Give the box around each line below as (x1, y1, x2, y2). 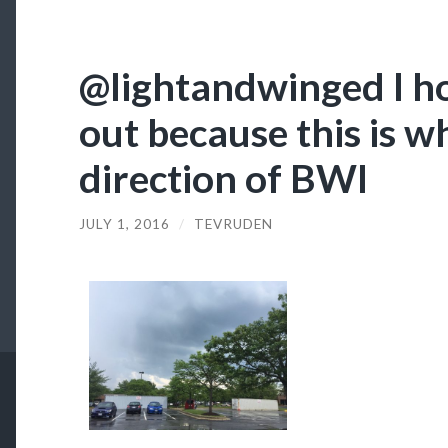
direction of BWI (78, 153, 368, 201)
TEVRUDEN (193, 215, 273, 232)
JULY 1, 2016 (78, 215, 170, 232)
